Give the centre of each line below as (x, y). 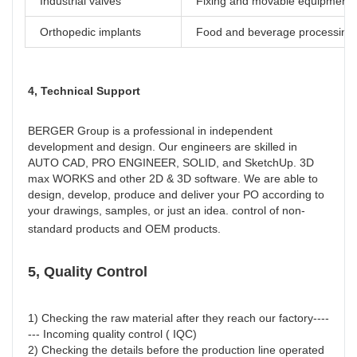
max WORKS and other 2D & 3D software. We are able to (173, 178)
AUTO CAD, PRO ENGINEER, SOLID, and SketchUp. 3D (171, 162)
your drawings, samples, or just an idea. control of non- (167, 210)
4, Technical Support (84, 90)
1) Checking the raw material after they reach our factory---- (178, 318)
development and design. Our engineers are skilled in (163, 146)
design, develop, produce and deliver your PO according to (176, 194)
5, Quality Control (88, 271)
